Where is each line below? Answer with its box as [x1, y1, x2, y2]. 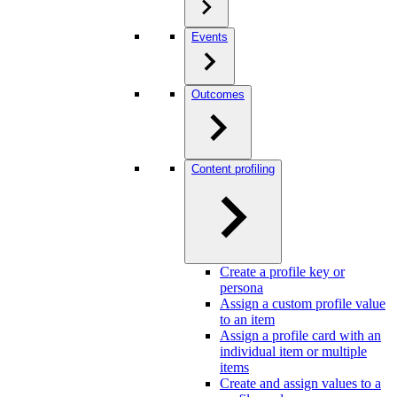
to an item [220, 312, 275, 327]
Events [191, 30, 228, 43]
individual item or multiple [220, 344, 367, 359]
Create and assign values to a [220, 376, 381, 391]
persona [220, 280, 263, 295]
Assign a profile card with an [220, 328, 381, 343]
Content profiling [191, 162, 275, 175]
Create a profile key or [220, 264, 345, 279]
